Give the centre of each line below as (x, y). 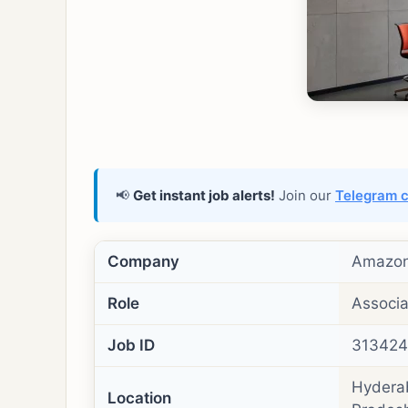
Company (143, 261)
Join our (305, 195)
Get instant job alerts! (204, 195)
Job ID (131, 345)
